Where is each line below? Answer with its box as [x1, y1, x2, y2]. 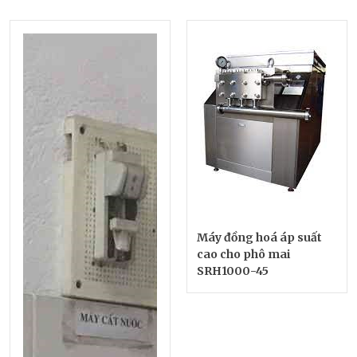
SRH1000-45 [197, 263, 269, 278]
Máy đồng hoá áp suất [197, 229, 322, 245]
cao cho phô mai [197, 246, 290, 261]
